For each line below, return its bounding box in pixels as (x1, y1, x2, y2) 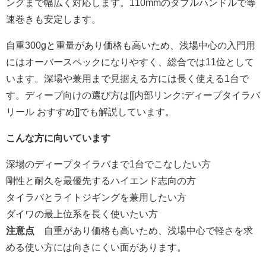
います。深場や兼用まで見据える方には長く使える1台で (6, 74, 249, 84)
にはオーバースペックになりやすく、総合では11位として (6, 57, 254, 67)
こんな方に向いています (6, 133, 110, 143)
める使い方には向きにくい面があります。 (6, 242, 186, 252)
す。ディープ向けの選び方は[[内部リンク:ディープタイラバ (6, 90, 260, 100)
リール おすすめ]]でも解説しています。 (6, 107, 175, 117)
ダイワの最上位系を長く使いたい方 (6, 209, 158, 219)
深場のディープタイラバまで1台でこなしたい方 (6, 159, 211, 169)
